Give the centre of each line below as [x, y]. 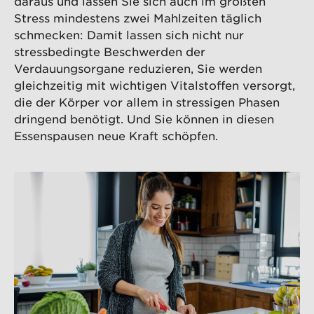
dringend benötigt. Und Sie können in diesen [144, 118]
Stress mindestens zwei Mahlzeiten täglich [138, 17]
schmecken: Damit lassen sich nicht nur [129, 34]
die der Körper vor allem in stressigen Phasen [147, 101]
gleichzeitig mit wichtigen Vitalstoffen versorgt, [155, 84]
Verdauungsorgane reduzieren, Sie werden [138, 68]
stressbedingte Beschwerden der [110, 51]
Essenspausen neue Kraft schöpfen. [116, 135]
